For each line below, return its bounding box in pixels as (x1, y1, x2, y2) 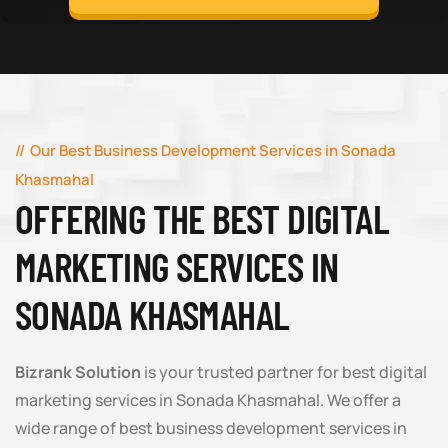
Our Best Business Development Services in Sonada (30, 140, 396, 161)
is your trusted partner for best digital (141, 361, 427, 383)
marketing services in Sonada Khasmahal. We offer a (15, 389, 401, 411)
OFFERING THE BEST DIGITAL (15, 194, 389, 242)
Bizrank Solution (15, 361, 141, 383)
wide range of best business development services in (15, 417, 407, 439)
